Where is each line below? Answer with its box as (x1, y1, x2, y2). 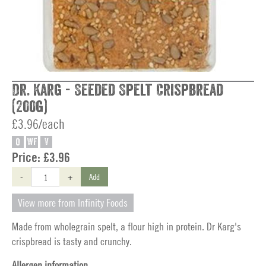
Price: (12, 150, 43, 165)
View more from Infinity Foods (18, 197, 128, 209)
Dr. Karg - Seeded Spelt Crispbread (12, 82, 223, 99)
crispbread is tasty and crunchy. (12, 235, 132, 248)
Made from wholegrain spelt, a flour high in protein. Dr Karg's (12, 220, 241, 233)
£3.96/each (12, 116, 65, 132)
